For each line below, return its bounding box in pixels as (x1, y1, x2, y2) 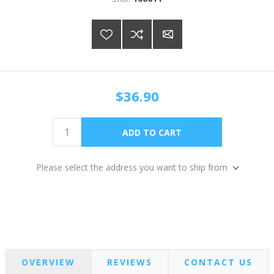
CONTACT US (184, 256, 253, 268)
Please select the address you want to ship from (36, 161, 228, 173)
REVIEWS (107, 256, 152, 268)
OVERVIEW (21, 256, 75, 268)
